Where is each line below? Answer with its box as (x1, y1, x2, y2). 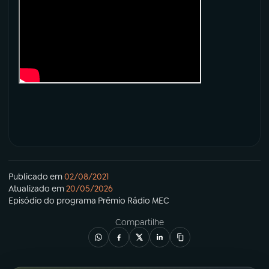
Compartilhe (115, 217, 164, 228)
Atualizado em (8, 183, 64, 195)
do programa (42, 195, 98, 207)
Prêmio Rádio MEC (98, 195, 169, 207)
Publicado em (8, 171, 62, 183)
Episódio (8, 195, 42, 207)
